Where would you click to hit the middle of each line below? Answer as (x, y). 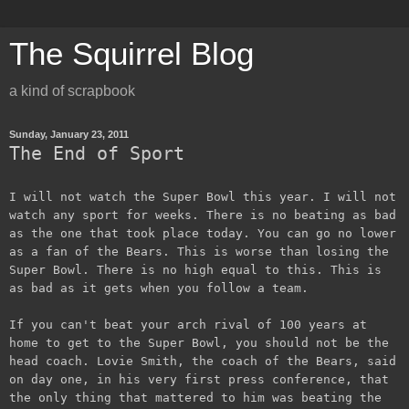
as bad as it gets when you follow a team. (159, 288)
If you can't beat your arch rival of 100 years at (188, 324)
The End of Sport (97, 154)
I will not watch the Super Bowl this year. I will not (203, 196)
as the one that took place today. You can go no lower (203, 233)
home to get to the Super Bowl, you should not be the (199, 342)
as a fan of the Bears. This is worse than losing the (199, 251)
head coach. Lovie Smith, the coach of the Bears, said (203, 361)
